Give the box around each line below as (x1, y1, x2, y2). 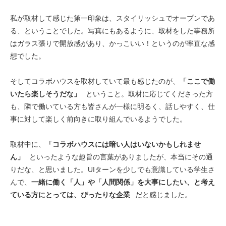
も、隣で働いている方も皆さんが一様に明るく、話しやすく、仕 (10, 102, 215, 110)
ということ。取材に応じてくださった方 (86, 89, 213, 98)
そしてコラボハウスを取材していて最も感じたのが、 (10, 77, 180, 85)
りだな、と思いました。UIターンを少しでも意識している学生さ (10, 165, 215, 174)
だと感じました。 (135, 190, 192, 199)
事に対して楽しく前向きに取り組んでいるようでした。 (10, 115, 187, 123)
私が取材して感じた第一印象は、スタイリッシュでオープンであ (10, 14, 215, 22)
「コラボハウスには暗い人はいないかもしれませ (45, 140, 201, 148)
